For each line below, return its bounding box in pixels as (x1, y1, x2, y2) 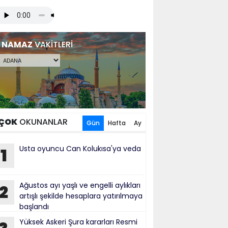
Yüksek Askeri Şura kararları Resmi (19, 217, 137, 227)
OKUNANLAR (17, 116, 68, 128)
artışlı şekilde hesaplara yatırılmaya (19, 191, 142, 201)
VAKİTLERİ (33, 39, 73, 50)
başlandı (19, 202, 49, 212)
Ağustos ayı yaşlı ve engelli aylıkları (19, 180, 140, 190)
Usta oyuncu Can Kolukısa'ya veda (19, 144, 141, 154)
